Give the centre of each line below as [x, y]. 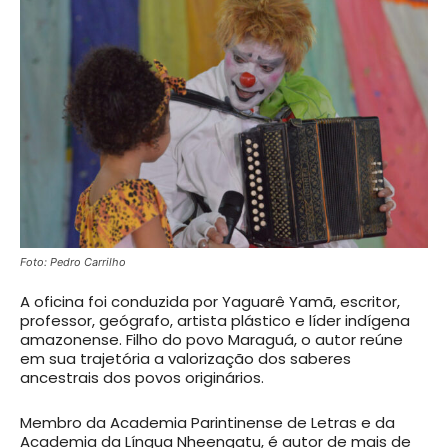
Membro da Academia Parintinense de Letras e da [207, 422]
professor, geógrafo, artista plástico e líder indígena [215, 320]
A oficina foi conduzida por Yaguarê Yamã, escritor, [210, 301]
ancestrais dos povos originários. [142, 377]
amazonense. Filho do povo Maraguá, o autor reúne [211, 339]
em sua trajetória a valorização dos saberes [185, 358]
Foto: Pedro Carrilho [73, 262]
